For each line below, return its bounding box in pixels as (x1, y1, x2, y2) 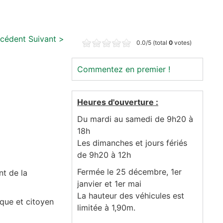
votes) (173, 39, 192, 46)
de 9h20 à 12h (77, 150, 131, 160)
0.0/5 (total (136, 39, 169, 46)
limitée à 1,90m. (77, 203, 135, 213)
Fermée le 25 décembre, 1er (77, 167, 182, 177)
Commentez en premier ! (77, 64, 170, 74)
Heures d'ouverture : (77, 97, 158, 107)
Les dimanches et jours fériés (77, 138, 187, 148)
